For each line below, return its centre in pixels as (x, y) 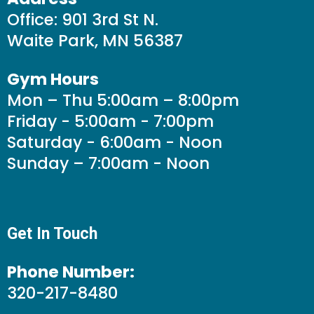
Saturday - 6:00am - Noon (115, 142)
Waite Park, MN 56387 (95, 40)
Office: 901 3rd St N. (83, 19)
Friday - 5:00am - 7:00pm (110, 121)
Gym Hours (53, 79)
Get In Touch (52, 233)
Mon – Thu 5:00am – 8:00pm (123, 100)
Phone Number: (71, 272)
